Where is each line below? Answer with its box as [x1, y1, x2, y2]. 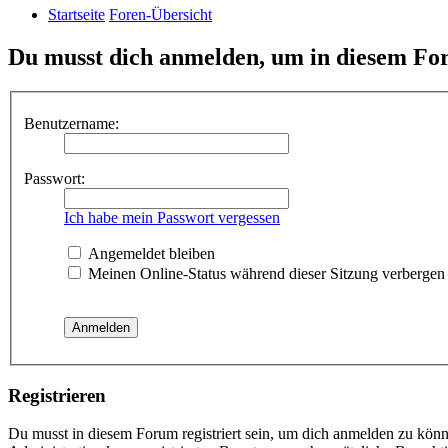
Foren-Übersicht [109, 6, 212, 24]
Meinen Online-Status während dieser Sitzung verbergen [84, 264, 445, 282]
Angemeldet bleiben [84, 244, 215, 262]
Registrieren [8, 384, 106, 406]
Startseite [48, 6, 105, 24]
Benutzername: [24, 114, 119, 132]
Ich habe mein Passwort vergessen [64, 208, 280, 226]
